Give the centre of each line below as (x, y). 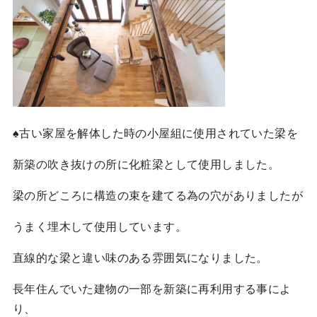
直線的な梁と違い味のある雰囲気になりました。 (140, 258)
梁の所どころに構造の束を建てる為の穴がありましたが (157, 196)
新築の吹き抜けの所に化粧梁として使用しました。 (146, 165)
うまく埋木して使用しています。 (99, 227)
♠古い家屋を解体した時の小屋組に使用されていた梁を (155, 134)
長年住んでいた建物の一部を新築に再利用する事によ (152, 289)
